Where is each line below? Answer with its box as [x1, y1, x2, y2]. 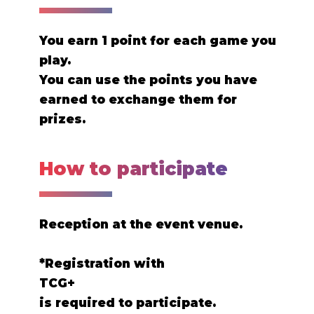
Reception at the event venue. [39, 217, 243, 232]
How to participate [39, 158, 228, 181]
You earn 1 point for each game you [39, 34, 276, 48]
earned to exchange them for [39, 93, 237, 107]
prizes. [39, 112, 86, 127]
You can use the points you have [39, 73, 257, 88]
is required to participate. [39, 296, 216, 310]
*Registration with [39, 257, 165, 271]
